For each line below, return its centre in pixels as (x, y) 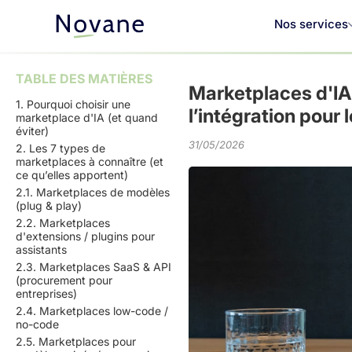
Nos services (311, 24)
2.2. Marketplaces (63, 223)
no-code (37, 324)
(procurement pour (64, 280)
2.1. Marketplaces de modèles (93, 192)
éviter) (32, 131)
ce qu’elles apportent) (72, 175)
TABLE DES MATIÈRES (84, 79)
